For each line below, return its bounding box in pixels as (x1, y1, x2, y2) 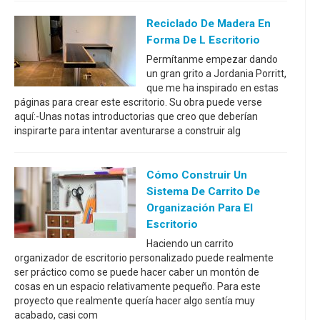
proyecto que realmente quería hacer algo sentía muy (14, 294, 255, 306)
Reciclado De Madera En (146, 16, 271, 30)
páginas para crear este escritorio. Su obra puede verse (14, 96, 262, 108)
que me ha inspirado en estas (146, 81, 279, 94)
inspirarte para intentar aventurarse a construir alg (14, 124, 241, 136)
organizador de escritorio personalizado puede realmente (14, 251, 274, 264)
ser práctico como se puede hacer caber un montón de (14, 266, 259, 278)
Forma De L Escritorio (146, 33, 260, 46)
